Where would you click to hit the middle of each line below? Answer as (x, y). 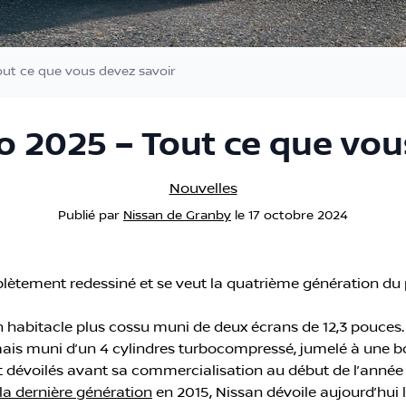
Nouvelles (203, 188)
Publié (77, 215)
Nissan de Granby (177, 215)
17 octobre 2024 (298, 215)
